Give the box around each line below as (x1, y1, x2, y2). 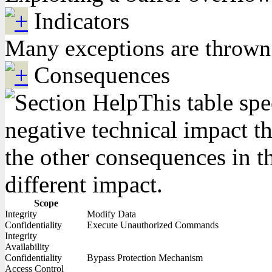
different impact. (5, 171, 163, 197)
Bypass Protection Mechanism (87, 253, 203, 263)
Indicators (34, 8, 129, 34)
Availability (5, 242, 49, 252)
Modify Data (87, 209, 136, 219)
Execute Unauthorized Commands (87, 220, 219, 230)
